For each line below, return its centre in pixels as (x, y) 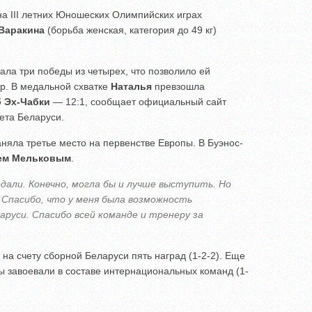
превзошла (180, 87)
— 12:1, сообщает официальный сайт (138, 102)
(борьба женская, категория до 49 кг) (131, 30)
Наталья (133, 87)
